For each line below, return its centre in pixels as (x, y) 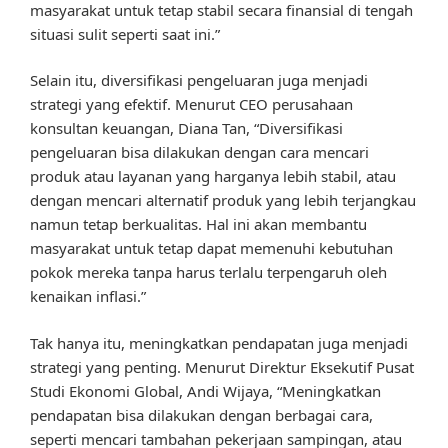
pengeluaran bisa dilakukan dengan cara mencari (199, 152)
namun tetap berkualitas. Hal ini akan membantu (198, 224)
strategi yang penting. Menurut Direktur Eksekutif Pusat (222, 366)
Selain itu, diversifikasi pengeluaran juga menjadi (199, 80)
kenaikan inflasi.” (88, 296)
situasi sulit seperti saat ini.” (125, 33)
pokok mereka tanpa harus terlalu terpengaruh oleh (208, 272)
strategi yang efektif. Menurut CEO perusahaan (191, 104)
